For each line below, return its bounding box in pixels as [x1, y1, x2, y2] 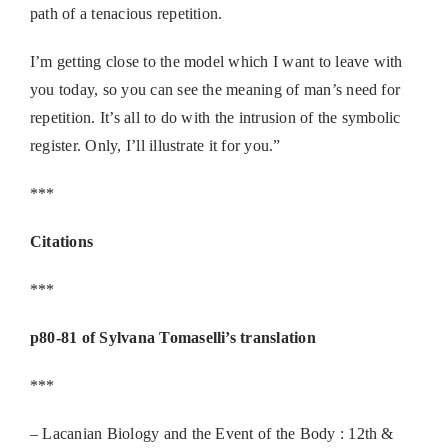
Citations [29, 233, 94, 251]
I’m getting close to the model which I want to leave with [29, 53, 403, 71]
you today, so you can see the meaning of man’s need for [29, 81, 401, 99]
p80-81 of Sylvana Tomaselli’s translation [29, 329, 316, 347]
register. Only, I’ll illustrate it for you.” [29, 137, 281, 155]
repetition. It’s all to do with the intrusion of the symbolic [29, 109, 401, 127]
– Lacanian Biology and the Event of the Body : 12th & [29, 425, 394, 443]
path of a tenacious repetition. [29, 5, 223, 23]
